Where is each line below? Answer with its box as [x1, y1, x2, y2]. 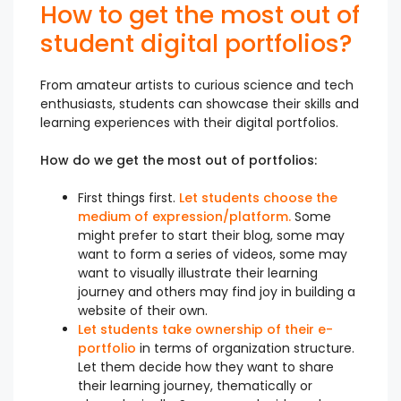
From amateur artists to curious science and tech [40, 76, 354, 95]
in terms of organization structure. [136, 339, 354, 358]
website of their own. [78, 302, 211, 320]
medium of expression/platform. [78, 208, 291, 226]
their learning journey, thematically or [78, 377, 312, 396]
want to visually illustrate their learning [78, 264, 318, 283]
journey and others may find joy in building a [78, 283, 355, 302]
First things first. [78, 189, 179, 208]
